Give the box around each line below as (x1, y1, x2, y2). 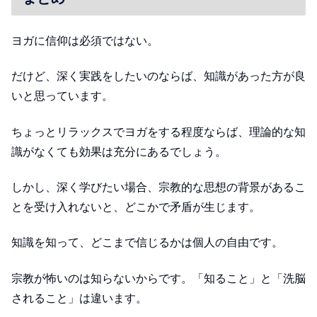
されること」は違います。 (11, 292, 147, 304)
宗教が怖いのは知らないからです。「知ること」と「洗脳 (11, 272, 306, 284)
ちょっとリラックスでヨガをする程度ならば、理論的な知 (11, 125, 306, 138)
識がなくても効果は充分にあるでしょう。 (11, 145, 226, 158)
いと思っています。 (11, 90, 113, 103)
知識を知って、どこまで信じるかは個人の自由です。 (11, 236, 283, 249)
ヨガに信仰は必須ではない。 (11, 34, 158, 47)
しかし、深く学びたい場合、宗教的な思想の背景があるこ (11, 181, 306, 194)
